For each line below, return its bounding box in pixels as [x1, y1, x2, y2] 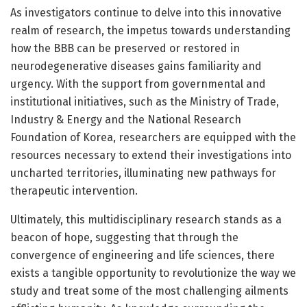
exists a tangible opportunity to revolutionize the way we [10, 267, 296, 280]
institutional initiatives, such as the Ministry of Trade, [10, 95, 279, 109]
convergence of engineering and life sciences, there [10, 249, 275, 262]
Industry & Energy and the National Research [10, 113, 241, 127]
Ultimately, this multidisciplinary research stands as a [10, 213, 282, 227]
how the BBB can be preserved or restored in [10, 42, 240, 56]
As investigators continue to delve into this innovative [10, 6, 282, 20]
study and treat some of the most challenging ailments [10, 284, 288, 298]
